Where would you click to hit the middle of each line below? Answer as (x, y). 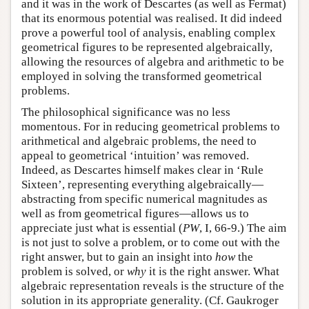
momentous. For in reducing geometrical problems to (151, 126)
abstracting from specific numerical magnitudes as (144, 199)
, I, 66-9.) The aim (243, 228)
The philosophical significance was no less (126, 112)
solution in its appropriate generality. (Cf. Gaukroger (150, 300)
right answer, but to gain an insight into (118, 257)
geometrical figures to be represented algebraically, (147, 47)
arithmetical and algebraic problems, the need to (139, 141)
